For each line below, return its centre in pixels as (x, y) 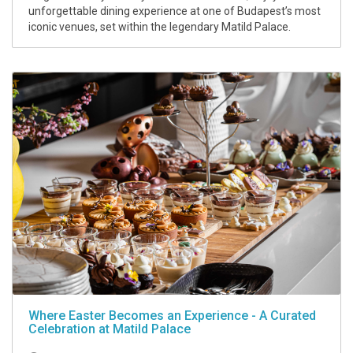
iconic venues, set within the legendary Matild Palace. (160, 27)
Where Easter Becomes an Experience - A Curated (172, 315)
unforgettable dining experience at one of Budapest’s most (175, 11)
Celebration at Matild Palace (110, 329)
